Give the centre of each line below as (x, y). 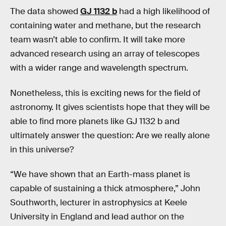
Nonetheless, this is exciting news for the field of (105, 93)
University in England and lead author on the (97, 217)
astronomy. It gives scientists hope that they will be (110, 107)
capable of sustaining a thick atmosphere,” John (105, 189)
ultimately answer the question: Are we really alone (110, 135)
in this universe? (42, 149)
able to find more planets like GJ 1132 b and (95, 121)
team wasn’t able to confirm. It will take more (98, 40)
